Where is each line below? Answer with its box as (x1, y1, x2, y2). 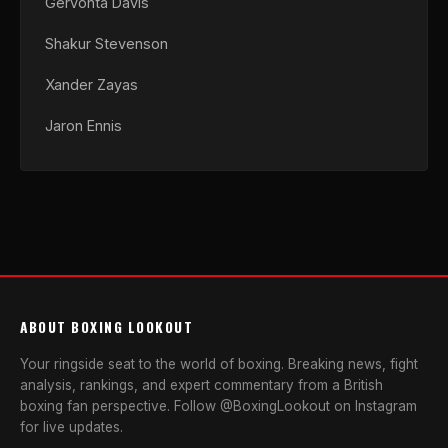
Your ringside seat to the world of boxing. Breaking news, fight (20, 356, 418, 372)
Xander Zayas (45, 76, 138, 93)
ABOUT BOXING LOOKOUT (20, 317, 193, 337)
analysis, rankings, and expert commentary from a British (20, 377, 383, 393)
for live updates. (20, 419, 123, 435)
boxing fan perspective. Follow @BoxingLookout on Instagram (20, 398, 417, 414)
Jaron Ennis (45, 117, 122, 134)
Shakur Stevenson (45, 35, 168, 52)
